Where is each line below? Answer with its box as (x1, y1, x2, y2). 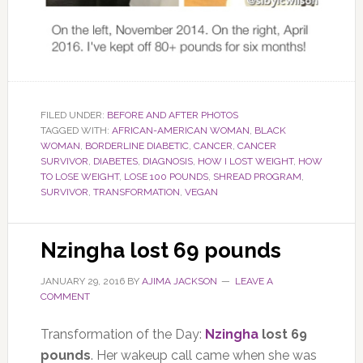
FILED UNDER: (40, 109, 107, 121)
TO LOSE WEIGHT (40, 170, 119, 182)
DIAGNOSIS (142, 155, 193, 167)
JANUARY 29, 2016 (40, 275, 125, 287)
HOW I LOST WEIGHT (197, 155, 293, 167)
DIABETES (92, 155, 138, 167)
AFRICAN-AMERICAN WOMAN (111, 124, 250, 136)
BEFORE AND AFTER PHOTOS (106, 109, 238, 121)
